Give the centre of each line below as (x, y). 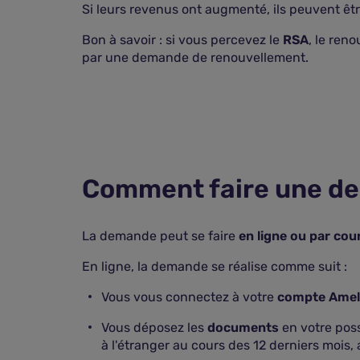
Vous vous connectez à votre (189, 297)
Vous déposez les (154, 327)
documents (243, 327)
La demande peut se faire (160, 236)
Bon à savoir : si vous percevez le (182, 40)
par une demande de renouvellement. (195, 57)
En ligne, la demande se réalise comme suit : (215, 266)
